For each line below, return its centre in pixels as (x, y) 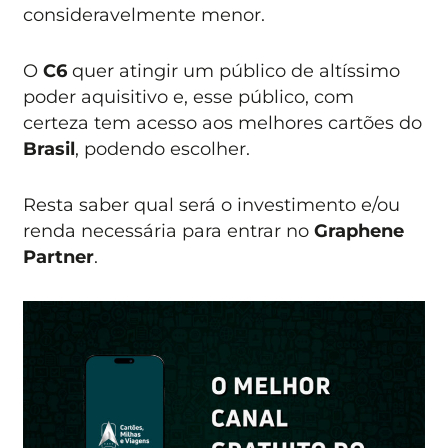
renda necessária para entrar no (169, 231)
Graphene (359, 231)
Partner (59, 257)
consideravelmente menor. (144, 14)
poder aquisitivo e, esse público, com (189, 96)
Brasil (49, 148)
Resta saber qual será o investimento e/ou (212, 205)
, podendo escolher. (163, 148)
